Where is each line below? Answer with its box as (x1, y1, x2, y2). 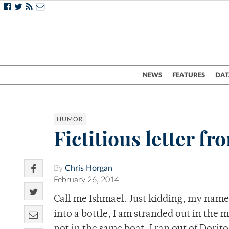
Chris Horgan (65, 164, 112, 173)
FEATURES (172, 72, 205, 79)
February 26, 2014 (54, 176, 119, 185)
